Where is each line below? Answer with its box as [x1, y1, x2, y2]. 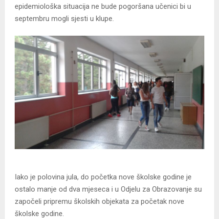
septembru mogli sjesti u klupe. [15, 14, 114, 23]
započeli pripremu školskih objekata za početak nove [15, 197, 184, 206]
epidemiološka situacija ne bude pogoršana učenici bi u [15, 1, 191, 11]
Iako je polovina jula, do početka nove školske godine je [15, 173, 192, 182]
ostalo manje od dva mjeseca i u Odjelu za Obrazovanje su [15, 185, 202, 194]
